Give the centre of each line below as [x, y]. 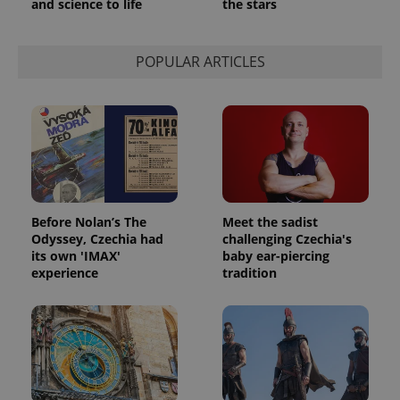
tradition [250, 273]
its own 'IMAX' [76, 256]
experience [65, 273]
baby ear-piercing [276, 256]
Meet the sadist [270, 222]
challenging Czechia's [287, 239]
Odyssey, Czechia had [97, 239]
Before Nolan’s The [89, 222]
